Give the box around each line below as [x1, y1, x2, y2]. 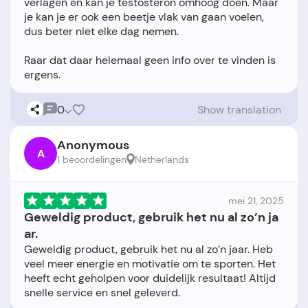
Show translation [197, 102, 281, 117]
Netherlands [135, 153, 189, 166]
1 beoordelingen [57, 153, 126, 166]
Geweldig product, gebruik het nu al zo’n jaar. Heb [24, 242, 273, 257]
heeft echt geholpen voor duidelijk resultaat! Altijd [24, 271, 276, 286]
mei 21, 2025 [228, 195, 284, 208]
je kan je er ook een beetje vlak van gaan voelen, [24, 10, 264, 25]
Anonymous [57, 137, 129, 154]
